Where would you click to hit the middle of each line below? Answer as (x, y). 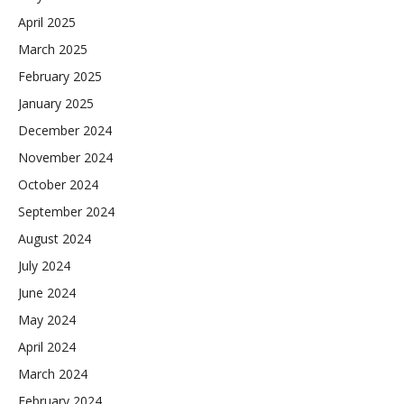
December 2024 (65, 131)
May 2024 (47, 320)
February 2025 (60, 77)
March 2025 (53, 50)
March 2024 (53, 374)
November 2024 (65, 158)
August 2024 (55, 239)
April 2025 (47, 23)
